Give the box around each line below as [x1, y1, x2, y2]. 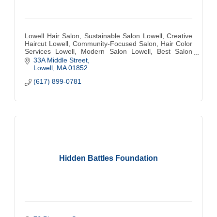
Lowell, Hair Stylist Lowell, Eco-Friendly [25, 55, 144, 63]
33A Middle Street [33, 56, 88, 64]
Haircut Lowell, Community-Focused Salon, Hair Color [25, 39, 192, 47]
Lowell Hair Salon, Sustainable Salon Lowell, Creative [25, 31, 192, 40]
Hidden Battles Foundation [59, 154, 158, 162]
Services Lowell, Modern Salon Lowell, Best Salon [25, 47, 192, 55]
